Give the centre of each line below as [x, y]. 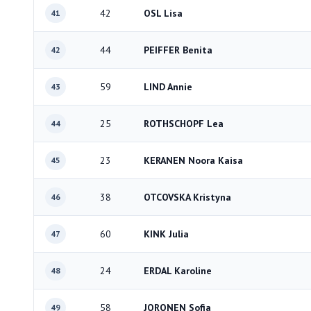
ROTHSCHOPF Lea [184, 124]
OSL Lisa [163, 13]
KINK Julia [166, 234]
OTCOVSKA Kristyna [187, 197]
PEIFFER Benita [178, 50]
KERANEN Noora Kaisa [193, 160]
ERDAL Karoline [178, 271]
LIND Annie [168, 87]
